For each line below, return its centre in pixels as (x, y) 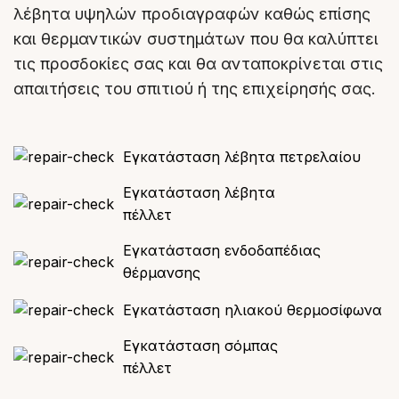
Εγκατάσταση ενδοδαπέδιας (222, 251)
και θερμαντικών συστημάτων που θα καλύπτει (196, 39)
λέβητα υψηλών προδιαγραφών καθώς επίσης (192, 14)
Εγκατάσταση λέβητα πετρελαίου (242, 157)
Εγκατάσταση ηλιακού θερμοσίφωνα (252, 310)
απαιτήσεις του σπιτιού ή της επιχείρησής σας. (195, 89)
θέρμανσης (162, 273)
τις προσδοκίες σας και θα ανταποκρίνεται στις (198, 64)
